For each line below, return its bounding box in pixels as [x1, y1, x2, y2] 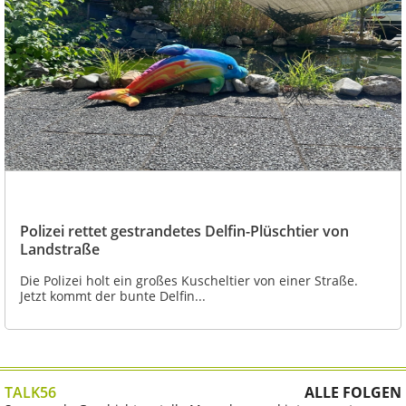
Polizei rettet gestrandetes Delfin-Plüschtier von [20, 220, 349, 241]
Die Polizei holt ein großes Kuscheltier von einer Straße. [20, 271, 358, 289]
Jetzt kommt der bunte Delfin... [20, 286, 206, 304]
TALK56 [5, 382, 56, 402]
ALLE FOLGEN [304, 382, 401, 402]
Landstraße [20, 238, 100, 259]
